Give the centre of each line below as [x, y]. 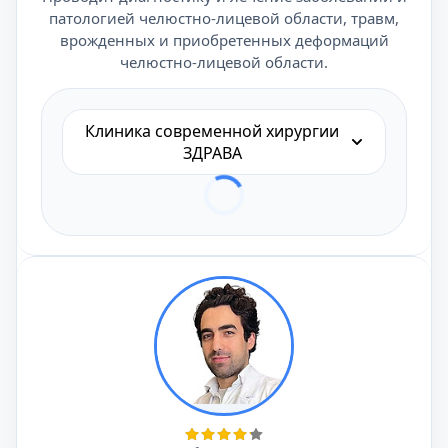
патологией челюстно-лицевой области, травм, [224, 18]
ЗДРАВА [212, 153]
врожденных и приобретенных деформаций [224, 40]
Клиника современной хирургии [212, 131]
